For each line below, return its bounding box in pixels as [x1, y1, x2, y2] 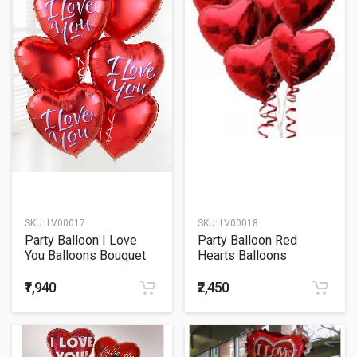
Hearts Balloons [198, 248, 287, 264]
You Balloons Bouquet [25, 248, 146, 264]
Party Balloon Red [198, 233, 297, 249]
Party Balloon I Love [25, 233, 137, 249]
